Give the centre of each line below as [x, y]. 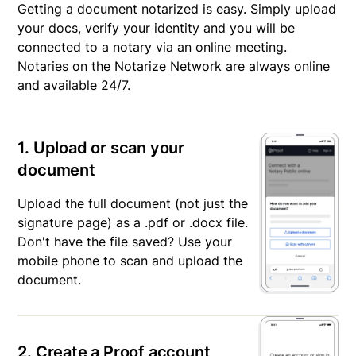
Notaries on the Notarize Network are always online [174, 66]
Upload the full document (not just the [133, 204]
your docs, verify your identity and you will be [157, 28]
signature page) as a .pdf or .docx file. [133, 223]
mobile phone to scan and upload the [130, 261]
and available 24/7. [74, 85]
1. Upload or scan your [101, 148]
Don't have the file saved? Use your [125, 242]
